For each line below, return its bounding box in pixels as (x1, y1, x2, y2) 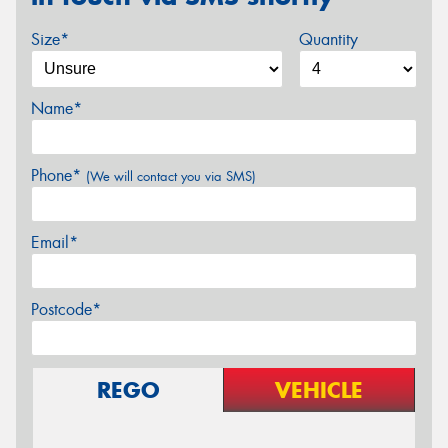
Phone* (31, 165, 86, 187)
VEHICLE (275, 376, 363, 405)
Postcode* (31, 299, 101, 321)
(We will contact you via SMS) (86, 168, 256, 186)
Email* (31, 232, 78, 254)
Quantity (298, 29, 358, 51)
